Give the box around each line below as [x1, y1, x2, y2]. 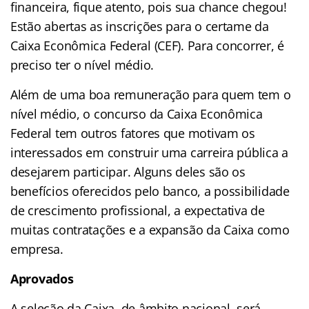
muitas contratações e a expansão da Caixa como [10, 221, 290, 239]
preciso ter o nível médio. [10, 57, 154, 74]
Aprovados [10, 270, 74, 288]
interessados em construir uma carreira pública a [10, 144, 289, 161]
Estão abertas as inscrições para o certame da [10, 18, 269, 35]
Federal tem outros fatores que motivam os [10, 125, 255, 142]
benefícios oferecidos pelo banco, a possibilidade [10, 183, 290, 200]
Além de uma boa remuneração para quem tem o [10, 86, 291, 103]
